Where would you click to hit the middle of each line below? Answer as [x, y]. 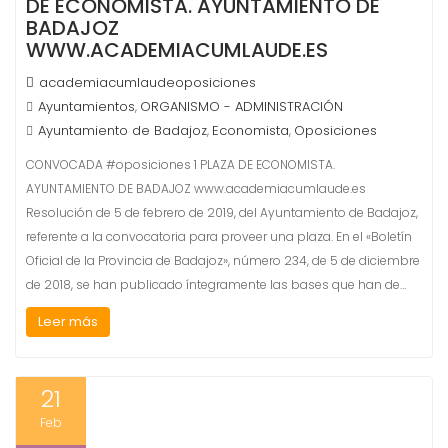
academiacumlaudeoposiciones [147, 82]
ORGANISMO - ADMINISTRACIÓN [241, 106]
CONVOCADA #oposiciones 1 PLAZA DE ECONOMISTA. [180, 164]
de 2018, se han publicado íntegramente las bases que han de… [216, 284]
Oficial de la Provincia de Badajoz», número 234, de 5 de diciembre [223, 260]
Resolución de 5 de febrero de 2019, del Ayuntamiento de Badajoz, [222, 212]
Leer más [68, 321]
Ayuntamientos [86, 106]
